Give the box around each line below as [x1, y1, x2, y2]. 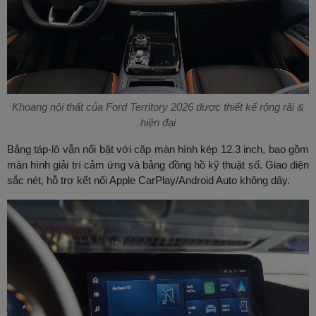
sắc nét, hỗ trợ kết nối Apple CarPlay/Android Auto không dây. [7, 174, 290, 187]
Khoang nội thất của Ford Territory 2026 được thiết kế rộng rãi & [12, 101, 304, 114]
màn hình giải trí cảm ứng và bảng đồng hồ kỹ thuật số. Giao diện [7, 159, 309, 171]
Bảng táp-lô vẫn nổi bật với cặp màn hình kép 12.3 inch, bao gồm [7, 143, 309, 156]
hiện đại [140, 116, 176, 129]
